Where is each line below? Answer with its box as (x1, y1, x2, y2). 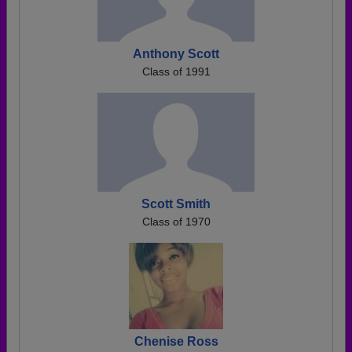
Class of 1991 (141, 65, 211, 78)
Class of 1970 (141, 215, 211, 228)
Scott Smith (141, 197, 211, 211)
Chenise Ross (134, 335, 218, 348)
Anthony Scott (133, 47, 219, 60)
